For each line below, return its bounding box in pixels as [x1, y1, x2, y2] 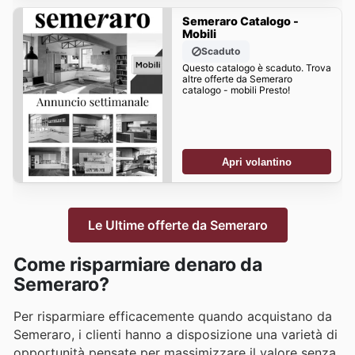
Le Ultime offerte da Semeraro [87, 216, 268, 233]
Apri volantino [222, 155, 292, 168]
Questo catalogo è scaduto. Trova [181, 62, 331, 74]
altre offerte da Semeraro [181, 73, 292, 86]
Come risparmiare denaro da [13, 253, 262, 276]
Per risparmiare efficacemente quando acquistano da [13, 307, 332, 324]
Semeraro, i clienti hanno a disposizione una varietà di [13, 326, 338, 342]
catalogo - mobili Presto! [181, 84, 290, 97]
